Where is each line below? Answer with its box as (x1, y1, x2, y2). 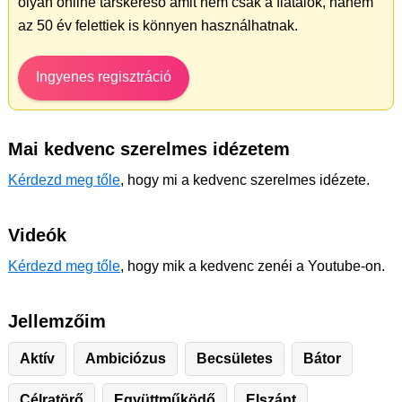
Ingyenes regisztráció (36, 69, 171, 85)
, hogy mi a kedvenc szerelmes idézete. (120, 172, 370, 188)
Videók (8, 225, 66, 246)
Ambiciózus (85, 351, 166, 367)
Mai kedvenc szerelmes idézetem (8, 139, 290, 160)
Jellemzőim (8, 311, 106, 332)
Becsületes (197, 351, 273, 367)
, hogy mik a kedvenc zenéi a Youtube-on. (120, 258, 385, 275)
